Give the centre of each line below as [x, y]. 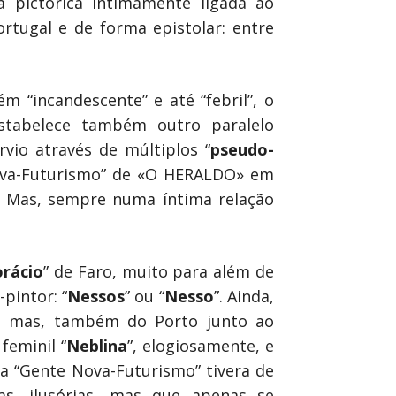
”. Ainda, [244, 296]
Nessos [96, 296]
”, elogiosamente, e [200, 346]
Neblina [96, 346]
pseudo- [242, 149]
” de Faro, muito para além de [159, 271]
